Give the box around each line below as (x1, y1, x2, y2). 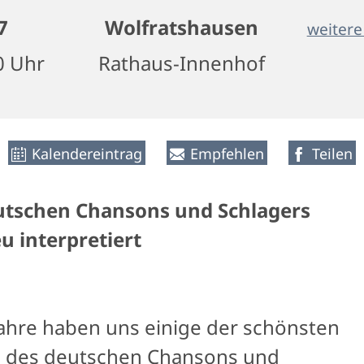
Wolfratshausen (105, 14, 259, 41)
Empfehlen (190, 144, 264, 163)
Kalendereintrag (32, 144, 142, 163)
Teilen (312, 144, 353, 163)
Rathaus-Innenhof (98, 50, 266, 76)
